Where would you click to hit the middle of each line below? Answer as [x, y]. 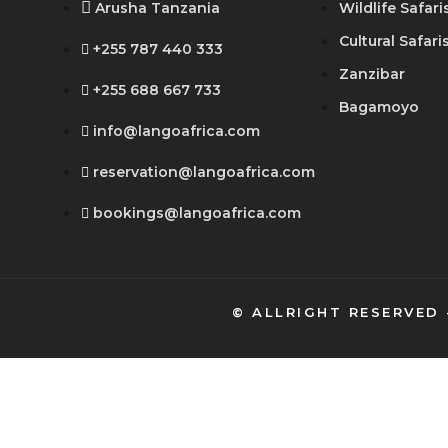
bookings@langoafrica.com [196, 213]
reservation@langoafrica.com [203, 172]
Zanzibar [371, 74]
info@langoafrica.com [176, 131]
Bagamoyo [378, 107]
